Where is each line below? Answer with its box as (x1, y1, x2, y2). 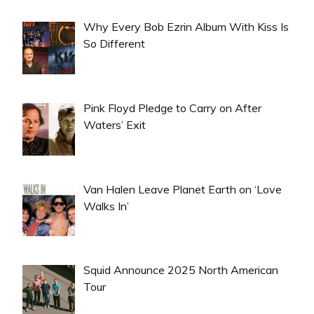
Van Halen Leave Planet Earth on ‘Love (83, 182, 282, 196)
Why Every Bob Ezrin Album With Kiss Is (83, 19, 289, 34)
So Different (83, 36, 145, 50)
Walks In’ (83, 198, 129, 213)
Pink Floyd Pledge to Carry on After (83, 100, 261, 115)
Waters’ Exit (83, 117, 146, 132)
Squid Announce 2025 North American (83, 263, 278, 278)
